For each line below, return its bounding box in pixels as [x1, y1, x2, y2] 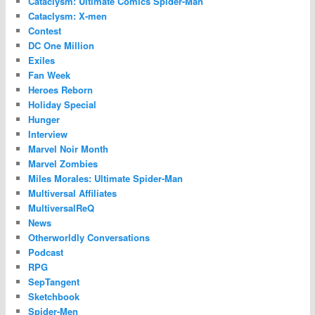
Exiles [28, 53, 56, 67]
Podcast [28, 245, 64, 259]
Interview [28, 127, 68, 141]
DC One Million [28, 39, 95, 53]
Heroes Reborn [28, 83, 94, 97]
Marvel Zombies [28, 157, 98, 171]
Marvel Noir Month [28, 142, 109, 156]
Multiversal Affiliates [28, 186, 117, 200]
